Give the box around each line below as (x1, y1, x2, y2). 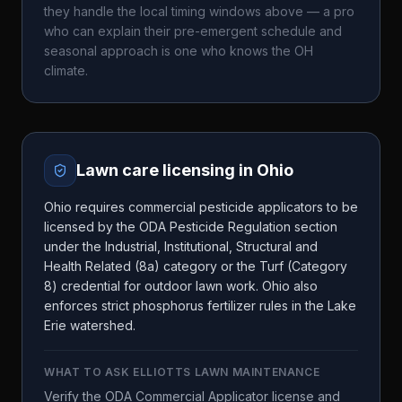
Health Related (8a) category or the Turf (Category (44, 258, 347, 274)
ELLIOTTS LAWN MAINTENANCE (133, 365, 320, 379)
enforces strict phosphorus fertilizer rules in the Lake (44, 298, 356, 313)
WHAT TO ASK (44, 365, 134, 379)
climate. (44, 63, 88, 78)
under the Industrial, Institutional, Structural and (44, 239, 318, 254)
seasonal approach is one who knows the (44, 43, 294, 58)
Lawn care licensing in (76, 161, 257, 179)
